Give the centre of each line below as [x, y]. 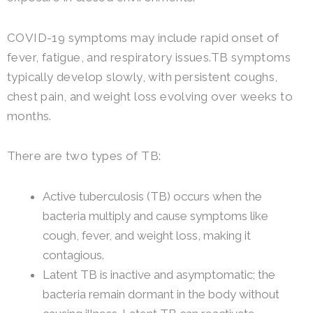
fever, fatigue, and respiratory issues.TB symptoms [149, 57]
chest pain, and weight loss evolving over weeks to [150, 96]
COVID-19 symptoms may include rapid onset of [143, 37]
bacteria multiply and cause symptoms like [155, 216]
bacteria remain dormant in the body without [161, 294]
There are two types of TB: [84, 156]
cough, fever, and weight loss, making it [147, 236]
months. [29, 116]
